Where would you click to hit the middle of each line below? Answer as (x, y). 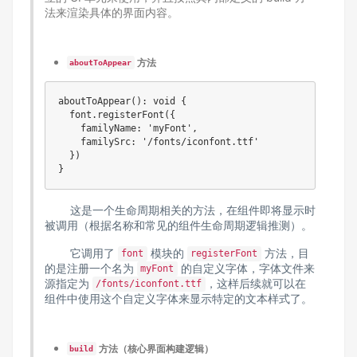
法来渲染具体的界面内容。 (111, 12)
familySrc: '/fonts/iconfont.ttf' (158, 141)
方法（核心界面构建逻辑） (155, 348)
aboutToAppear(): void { (122, 101)
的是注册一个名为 (90, 268)
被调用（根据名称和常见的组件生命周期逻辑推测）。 (178, 225)
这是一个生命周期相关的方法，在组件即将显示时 (180, 210)
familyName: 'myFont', (127, 128)
